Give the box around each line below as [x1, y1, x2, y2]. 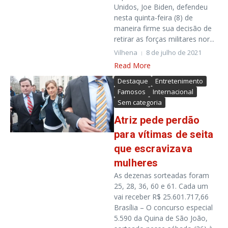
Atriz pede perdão [114, 114, 200, 126]
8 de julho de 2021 [146, 48, 202, 57]
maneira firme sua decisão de [114, 23, 212, 33]
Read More [114, 61, 151, 70]
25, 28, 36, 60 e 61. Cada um [114, 181, 208, 191]
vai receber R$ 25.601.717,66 [114, 192, 209, 202]
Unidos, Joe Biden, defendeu [114, 2, 208, 12]
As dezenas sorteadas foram [114, 170, 209, 180]
